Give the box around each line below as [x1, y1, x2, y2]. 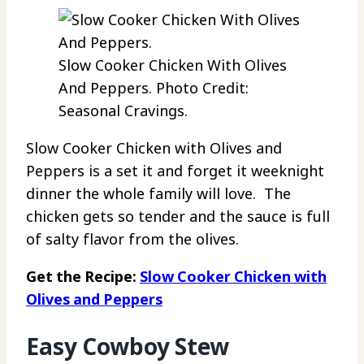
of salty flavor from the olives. [26, 229, 239, 249]
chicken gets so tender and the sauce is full [26, 206, 330, 227]
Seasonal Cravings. [58, 101, 188, 121]
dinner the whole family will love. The [26, 184, 291, 204]
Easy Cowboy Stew [26, 331, 229, 362]
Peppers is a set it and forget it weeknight [26, 161, 324, 181]
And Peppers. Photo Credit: [58, 78, 249, 98]
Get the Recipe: [26, 266, 140, 287]
